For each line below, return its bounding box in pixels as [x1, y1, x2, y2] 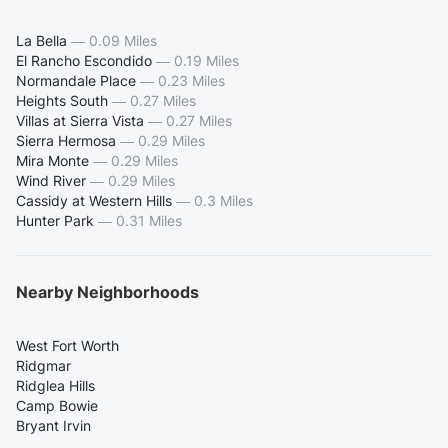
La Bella [16, 32, 67, 50]
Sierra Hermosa [16, 132, 116, 150]
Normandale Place [16, 72, 136, 90]
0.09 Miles [89, 32, 157, 50]
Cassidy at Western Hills [16, 192, 172, 210]
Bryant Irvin [16, 417, 91, 435]
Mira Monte [16, 152, 89, 170]
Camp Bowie [16, 397, 98, 415]
